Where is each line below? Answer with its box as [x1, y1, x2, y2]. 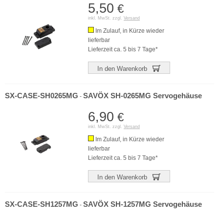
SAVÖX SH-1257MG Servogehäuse [83, 200, 202, 208]
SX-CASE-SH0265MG [5, 92, 78, 100]
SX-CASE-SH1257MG [5, 200, 78, 208]
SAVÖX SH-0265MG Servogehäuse [83, 92, 202, 100]
